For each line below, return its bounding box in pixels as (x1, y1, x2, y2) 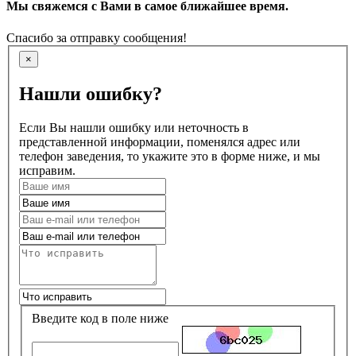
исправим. (19, 163, 75, 177)
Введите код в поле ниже (32, 311, 168, 325)
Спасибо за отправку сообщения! (6, 30, 187, 44)
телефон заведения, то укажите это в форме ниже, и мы (19, 149, 320, 163)
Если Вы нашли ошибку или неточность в (19, 120, 249, 134)
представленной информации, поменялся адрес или (19, 134, 300, 149)
